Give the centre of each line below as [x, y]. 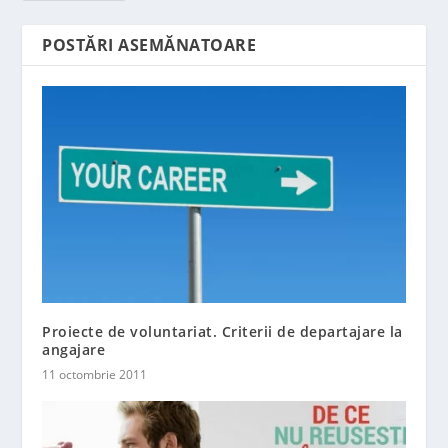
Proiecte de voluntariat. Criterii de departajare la [222, 332]
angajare [74, 350]
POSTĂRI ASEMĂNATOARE [149, 44]
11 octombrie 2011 [95, 375]
